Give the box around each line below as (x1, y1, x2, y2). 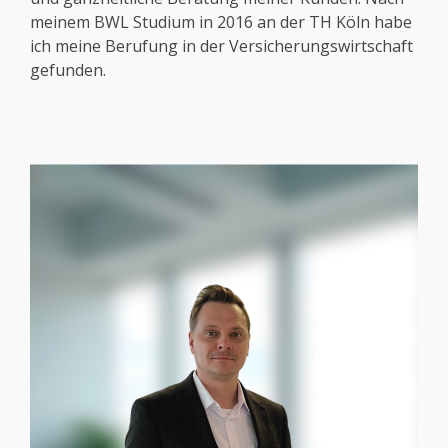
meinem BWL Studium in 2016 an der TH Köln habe (30, 11, 412, 34)
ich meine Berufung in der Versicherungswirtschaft (30, 35, 413, 58)
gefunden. (30, 59, 106, 82)
